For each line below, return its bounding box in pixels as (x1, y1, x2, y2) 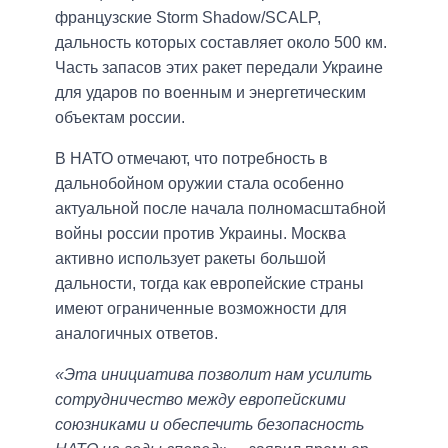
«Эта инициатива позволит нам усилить (55, 366, 372, 384)
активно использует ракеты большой (55, 250, 326, 268)
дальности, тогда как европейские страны (55, 275, 364, 293)
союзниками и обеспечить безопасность (55, 416, 364, 434)
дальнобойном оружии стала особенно (55, 175, 344, 193)
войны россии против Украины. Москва (55, 225, 346, 243)
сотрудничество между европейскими (55, 391, 346, 409)
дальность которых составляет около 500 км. (55, 34, 387, 52)
